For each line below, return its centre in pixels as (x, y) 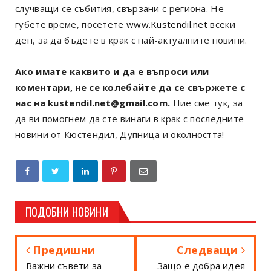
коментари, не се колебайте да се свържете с (130, 87)
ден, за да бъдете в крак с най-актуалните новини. (131, 40)
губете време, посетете (71, 24)
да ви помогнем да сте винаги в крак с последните (130, 118)
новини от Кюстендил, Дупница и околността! (120, 134)
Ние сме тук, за (207, 103)
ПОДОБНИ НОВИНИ (67, 211)
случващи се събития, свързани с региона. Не (119, 8)
